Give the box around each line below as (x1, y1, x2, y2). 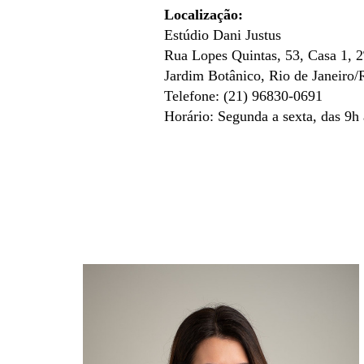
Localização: (163, 6, 243, 24)
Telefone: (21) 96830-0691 (163, 88, 323, 105)
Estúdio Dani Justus (163, 27, 285, 44)
